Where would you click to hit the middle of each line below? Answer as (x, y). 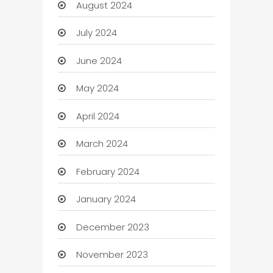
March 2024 (102, 144)
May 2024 (97, 88)
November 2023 (112, 255)
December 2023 (112, 227)
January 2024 (106, 199)
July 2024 (96, 33)
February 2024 (108, 171)
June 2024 (99, 60)
